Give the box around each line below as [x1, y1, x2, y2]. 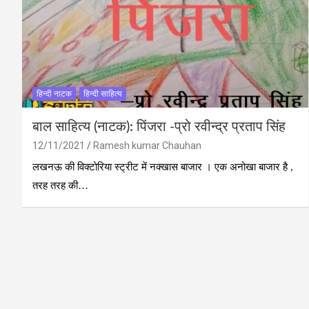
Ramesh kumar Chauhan [93, 139, 201, 151]
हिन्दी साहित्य [83, 88, 122, 99]
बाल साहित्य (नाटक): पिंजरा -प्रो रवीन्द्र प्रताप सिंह [32, 119, 286, 134]
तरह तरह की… [32, 179, 88, 191]
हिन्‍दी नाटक [37, 88, 72, 99]
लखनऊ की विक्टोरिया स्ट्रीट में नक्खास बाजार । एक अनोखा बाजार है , [32, 161, 293, 172]
